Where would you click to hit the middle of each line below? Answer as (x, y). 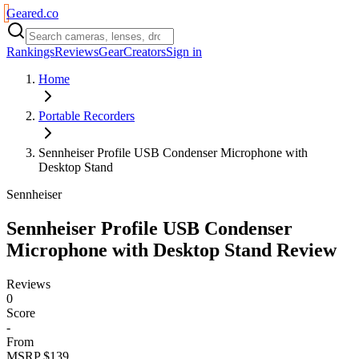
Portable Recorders (87, 116)
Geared (25, 13)
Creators (145, 52)
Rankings (30, 52)
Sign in (184, 52)
